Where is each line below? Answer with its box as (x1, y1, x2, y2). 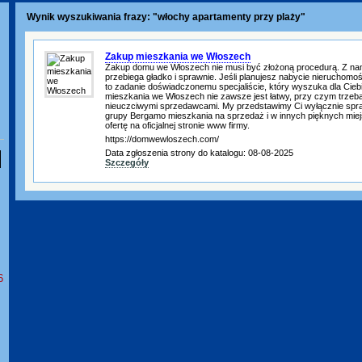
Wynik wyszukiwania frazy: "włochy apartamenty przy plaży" (24, 11, 305, 23)
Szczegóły (105, 158, 149, 167)
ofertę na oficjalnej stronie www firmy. (105, 120, 250, 130)
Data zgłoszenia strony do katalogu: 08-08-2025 (105, 148, 293, 158)
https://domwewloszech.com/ (105, 134, 219, 144)
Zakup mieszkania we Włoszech (105, 51, 250, 62)
